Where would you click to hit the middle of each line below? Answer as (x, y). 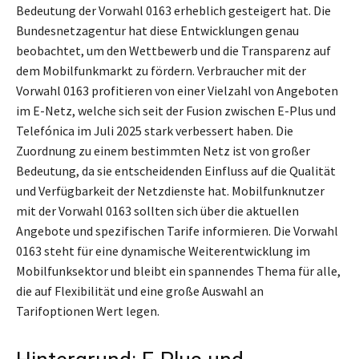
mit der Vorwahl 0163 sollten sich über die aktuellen (157, 211)
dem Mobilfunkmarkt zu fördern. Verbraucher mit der (161, 71)
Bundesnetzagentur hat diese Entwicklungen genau (157, 31)
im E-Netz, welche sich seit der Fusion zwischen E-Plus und (176, 111)
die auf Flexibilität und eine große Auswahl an (140, 291)
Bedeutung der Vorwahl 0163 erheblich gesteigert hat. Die (173, 11)
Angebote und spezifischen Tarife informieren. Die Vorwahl (177, 231)
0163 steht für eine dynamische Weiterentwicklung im (163, 251)
